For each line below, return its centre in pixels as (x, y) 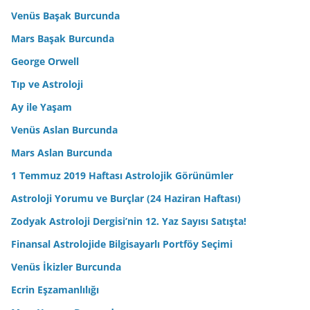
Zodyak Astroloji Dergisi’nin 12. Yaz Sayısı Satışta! (129, 221)
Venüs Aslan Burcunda (64, 129)
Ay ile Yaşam (42, 107)
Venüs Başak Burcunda (65, 15)
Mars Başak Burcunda (63, 38)
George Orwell (45, 61)
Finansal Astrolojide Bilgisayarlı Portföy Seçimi (122, 244)
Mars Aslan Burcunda (62, 152)
